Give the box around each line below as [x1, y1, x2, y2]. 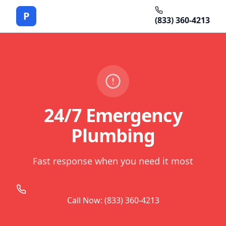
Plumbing [71, 123, 155, 148]
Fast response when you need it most [33, 155, 193, 167]
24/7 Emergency [44, 103, 182, 128]
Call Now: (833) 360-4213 [67, 195, 159, 206]
